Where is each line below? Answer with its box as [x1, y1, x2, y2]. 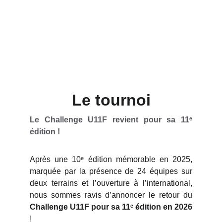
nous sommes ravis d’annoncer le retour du [30, 191, 192, 199]
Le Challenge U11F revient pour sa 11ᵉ [30, 115, 192, 124]
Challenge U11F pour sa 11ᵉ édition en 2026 [30, 203, 192, 211]
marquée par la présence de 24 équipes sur [30, 167, 192, 175]
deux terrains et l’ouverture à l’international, [30, 179, 192, 187]
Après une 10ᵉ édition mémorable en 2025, [30, 155, 192, 164]
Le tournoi [71, 91, 151, 109]
